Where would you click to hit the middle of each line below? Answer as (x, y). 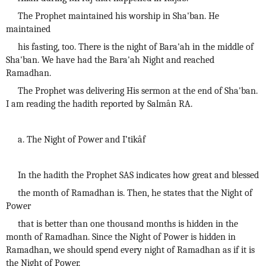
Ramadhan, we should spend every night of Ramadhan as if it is (130, 250)
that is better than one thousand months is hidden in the (128, 224)
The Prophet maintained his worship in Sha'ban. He (118, 16)
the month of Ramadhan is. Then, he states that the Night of (135, 193)
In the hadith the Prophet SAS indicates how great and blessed (138, 175)
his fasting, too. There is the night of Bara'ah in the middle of (136, 47)
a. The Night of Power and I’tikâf (82, 140)
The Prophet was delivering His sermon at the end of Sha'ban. (138, 91)
